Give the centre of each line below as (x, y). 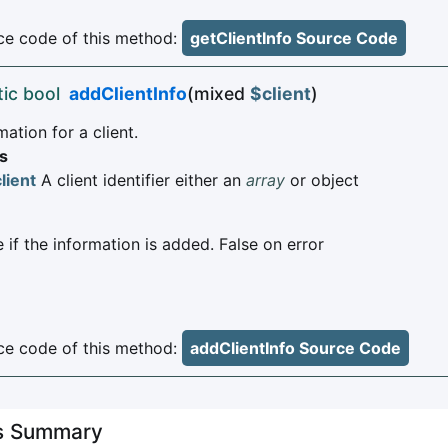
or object (322, 180)
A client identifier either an (141, 180)
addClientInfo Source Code (295, 348)
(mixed (218, 94)
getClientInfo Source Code (294, 38)
